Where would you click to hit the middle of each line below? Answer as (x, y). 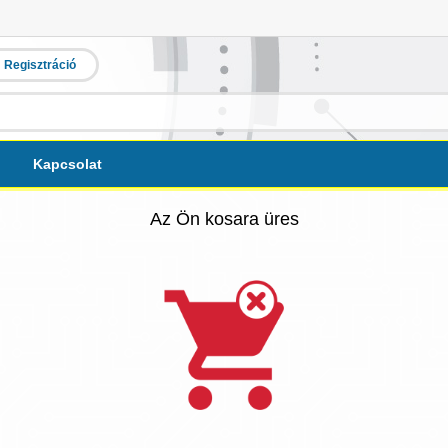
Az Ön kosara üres (224, 219)
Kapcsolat (67, 164)
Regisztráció (40, 65)
